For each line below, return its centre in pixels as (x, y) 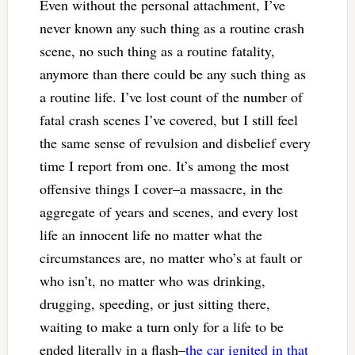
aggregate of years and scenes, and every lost (168, 211)
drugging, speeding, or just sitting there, (155, 303)
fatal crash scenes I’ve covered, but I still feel (168, 119)
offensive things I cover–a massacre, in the (161, 188)
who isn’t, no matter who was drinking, (152, 280)
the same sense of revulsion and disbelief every (175, 142)
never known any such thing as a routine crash (172, 27)
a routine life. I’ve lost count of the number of (171, 96)
